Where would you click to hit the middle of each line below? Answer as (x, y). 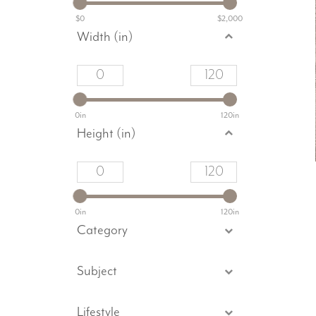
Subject (97, 271)
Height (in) (106, 133)
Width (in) (105, 37)
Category (102, 230)
